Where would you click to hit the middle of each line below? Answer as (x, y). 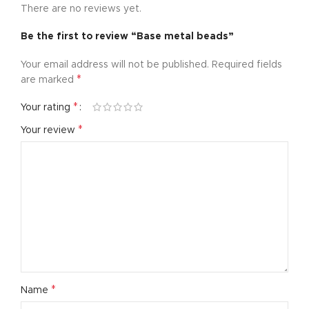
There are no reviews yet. (81, 9)
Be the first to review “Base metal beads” (127, 37)
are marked (49, 80)
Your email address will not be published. (115, 65)
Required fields (247, 65)
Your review (49, 130)
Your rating (47, 108)
